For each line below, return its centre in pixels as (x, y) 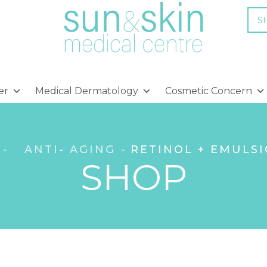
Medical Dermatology (86, 91)
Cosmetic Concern (208, 91)
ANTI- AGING (70, 150)
